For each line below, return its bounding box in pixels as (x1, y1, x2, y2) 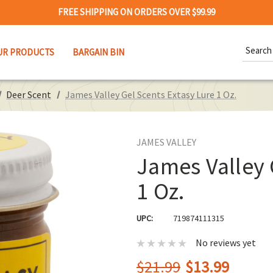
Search (243, 37, 269, 49)
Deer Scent (6, 88, 52, 101)
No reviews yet (196, 236, 256, 249)
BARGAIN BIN (73, 46, 124, 58)
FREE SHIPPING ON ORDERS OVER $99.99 (58, 6, 215, 18)
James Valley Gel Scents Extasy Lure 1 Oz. (65, 88, 236, 101)
